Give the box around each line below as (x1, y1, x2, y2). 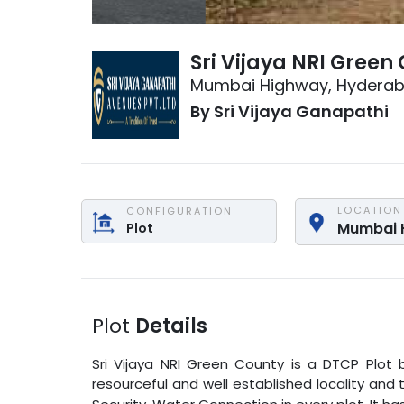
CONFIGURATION (126, 204, 234, 219)
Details (135, 311, 208, 340)
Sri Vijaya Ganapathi (214, 100, 390, 123)
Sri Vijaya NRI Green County (92, 353, 285, 373)
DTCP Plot (323, 353, 392, 373)
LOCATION (336, 202, 402, 217)
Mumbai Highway (190, 74, 329, 96)
